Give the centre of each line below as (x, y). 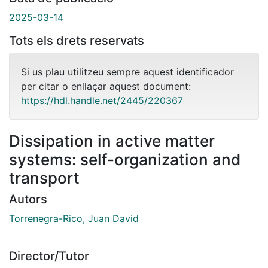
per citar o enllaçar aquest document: (106, 86)
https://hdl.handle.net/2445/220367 (102, 100)
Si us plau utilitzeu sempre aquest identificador (127, 71)
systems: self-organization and (125, 159)
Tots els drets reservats (77, 40)
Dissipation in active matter (112, 141)
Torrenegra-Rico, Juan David (74, 218)
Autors (28, 199)
